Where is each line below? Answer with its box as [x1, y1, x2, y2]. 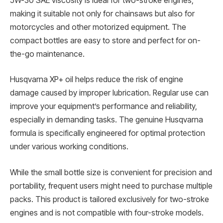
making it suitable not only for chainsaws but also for [10, 8, 195, 18]
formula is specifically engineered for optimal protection [10, 128, 205, 138]
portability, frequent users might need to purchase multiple [10, 181, 213, 191]
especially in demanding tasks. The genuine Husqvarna [10, 115, 203, 125]
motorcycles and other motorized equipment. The [10, 22, 186, 32]
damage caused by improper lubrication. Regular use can [10, 88, 209, 98]
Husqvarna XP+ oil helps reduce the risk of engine [10, 75, 183, 85]
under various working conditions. [10, 142, 128, 152]
